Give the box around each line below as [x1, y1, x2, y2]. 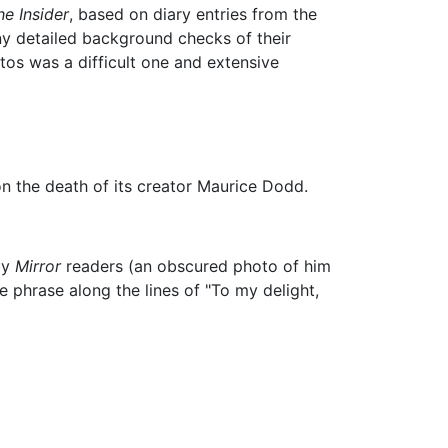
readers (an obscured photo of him [60, 256, 331, 277]
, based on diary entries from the [69, 4, 317, 25]
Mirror [14, 256, 61, 277]
